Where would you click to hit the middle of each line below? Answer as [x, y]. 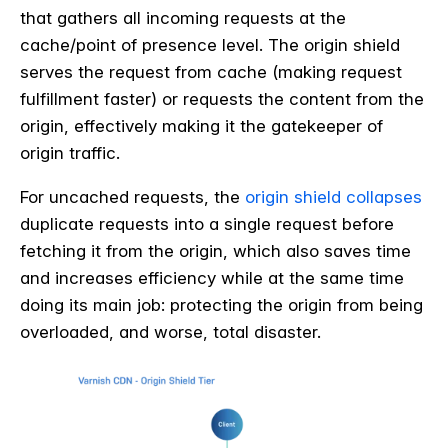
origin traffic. [72, 153]
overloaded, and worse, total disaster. [170, 332]
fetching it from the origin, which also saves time [215, 251]
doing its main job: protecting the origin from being [221, 305]
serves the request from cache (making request [211, 72]
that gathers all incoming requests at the [183, 18]
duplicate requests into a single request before [207, 224]
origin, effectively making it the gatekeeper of [201, 126]
